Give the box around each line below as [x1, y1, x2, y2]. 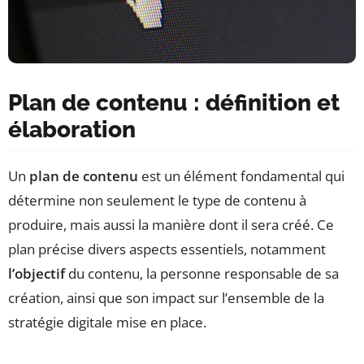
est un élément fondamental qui [138, 166, 344, 185]
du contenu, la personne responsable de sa [65, 263, 339, 283]
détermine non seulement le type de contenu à [8, 190, 306, 210]
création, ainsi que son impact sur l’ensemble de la [8, 288, 324, 307]
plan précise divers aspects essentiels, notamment [8, 239, 326, 258]
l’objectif [8, 263, 65, 283]
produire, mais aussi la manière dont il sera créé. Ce [8, 214, 334, 234]
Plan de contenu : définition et [8, 89, 340, 116]
